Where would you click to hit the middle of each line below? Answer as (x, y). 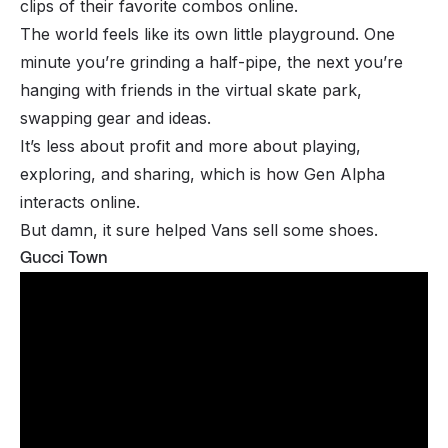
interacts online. (80, 202)
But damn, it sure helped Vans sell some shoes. (199, 230)
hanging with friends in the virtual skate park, (191, 90)
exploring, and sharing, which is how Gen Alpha (202, 174)
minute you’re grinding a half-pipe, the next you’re (211, 62)
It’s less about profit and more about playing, (190, 146)
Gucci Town (64, 258)
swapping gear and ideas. (115, 118)
